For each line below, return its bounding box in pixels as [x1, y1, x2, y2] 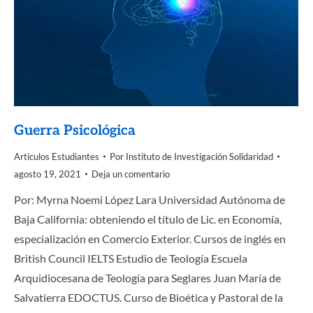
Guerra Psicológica [14, 122, 136, 139]
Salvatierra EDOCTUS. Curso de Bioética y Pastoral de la [14, 290, 283, 304]
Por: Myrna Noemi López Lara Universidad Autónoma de [14, 192, 285, 206]
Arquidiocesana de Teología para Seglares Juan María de [14, 270, 281, 284]
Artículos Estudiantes [14, 150, 99, 162]
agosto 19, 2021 [14, 168, 81, 180]
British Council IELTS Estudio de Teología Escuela [14, 251, 247, 265]
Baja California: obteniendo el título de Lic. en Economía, [14, 212, 282, 226]
